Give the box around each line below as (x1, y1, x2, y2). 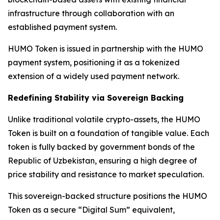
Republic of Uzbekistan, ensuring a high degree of (8, 156, 197, 165)
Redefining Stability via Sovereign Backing (8, 93, 184, 103)
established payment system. (8, 22, 117, 32)
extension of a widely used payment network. (8, 71, 179, 81)
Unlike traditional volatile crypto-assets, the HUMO (8, 114, 200, 124)
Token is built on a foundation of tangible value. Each (8, 128, 209, 138)
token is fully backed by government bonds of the (8, 142, 195, 152)
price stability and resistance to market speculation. (8, 169, 204, 179)
